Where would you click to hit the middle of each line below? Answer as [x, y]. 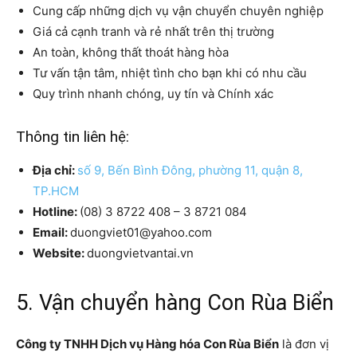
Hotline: [56, 212]
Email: [51, 233]
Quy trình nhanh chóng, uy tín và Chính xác [153, 94]
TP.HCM [56, 191]
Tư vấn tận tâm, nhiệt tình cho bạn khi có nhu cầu [170, 73]
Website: [60, 253]
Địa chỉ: [55, 171]
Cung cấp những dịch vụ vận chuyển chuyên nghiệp [178, 11]
